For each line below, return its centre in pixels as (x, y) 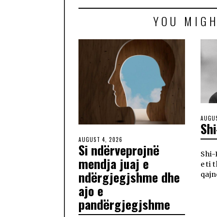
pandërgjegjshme (124, 204)
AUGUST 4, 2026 (101, 140)
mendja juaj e (114, 164)
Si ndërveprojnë (119, 150)
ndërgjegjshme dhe (129, 177)
